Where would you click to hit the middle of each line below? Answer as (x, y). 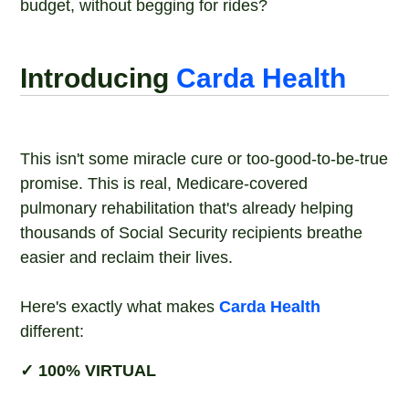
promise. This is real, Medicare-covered (164, 184)
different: (52, 331)
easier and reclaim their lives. (127, 257)
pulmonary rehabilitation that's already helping (187, 208)
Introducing (99, 78)
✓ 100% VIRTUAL (89, 371)
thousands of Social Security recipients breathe (192, 233)
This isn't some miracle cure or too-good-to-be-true (204, 159)
